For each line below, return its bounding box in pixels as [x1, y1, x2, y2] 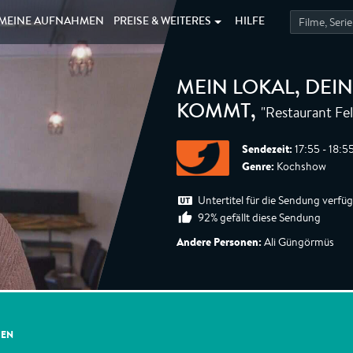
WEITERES [161, 17, 212, 28]
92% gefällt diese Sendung [198, 210, 321, 225]
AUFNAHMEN [33, 17, 104, 28]
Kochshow [274, 159, 326, 173]
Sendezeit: [242, 141, 292, 157]
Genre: [242, 158, 274, 174]
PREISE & [113, 17, 162, 28]
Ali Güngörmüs [262, 235, 334, 249]
